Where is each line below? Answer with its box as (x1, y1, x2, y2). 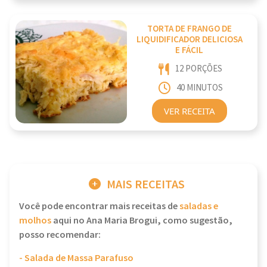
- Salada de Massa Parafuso (19, 252, 133, 265)
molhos (19, 215, 51, 227)
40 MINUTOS (176, 82, 223, 94)
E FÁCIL (175, 45, 204, 56)
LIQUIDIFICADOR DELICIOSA (136, 34, 243, 45)
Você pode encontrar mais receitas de (19, 200, 179, 213)
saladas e (179, 200, 218, 213)
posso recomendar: (19, 229, 101, 241)
